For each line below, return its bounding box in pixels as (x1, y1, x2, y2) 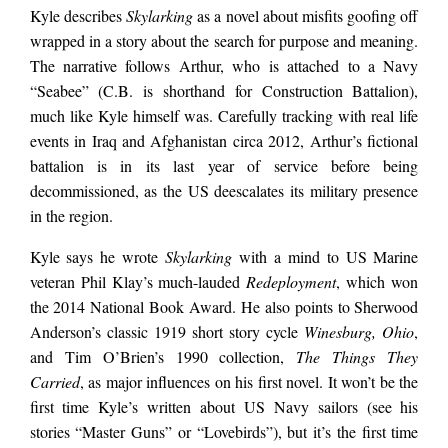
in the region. (29, 205, 113, 227)
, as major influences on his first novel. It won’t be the (79, 371, 419, 393)
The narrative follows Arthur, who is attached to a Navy (29, 55, 419, 77)
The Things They (296, 346, 419, 368)
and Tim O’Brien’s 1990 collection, (29, 346, 297, 368)
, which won (336, 271, 419, 293)
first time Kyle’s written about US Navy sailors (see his (29, 396, 419, 418)
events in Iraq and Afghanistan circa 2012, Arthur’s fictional (29, 130, 419, 152)
